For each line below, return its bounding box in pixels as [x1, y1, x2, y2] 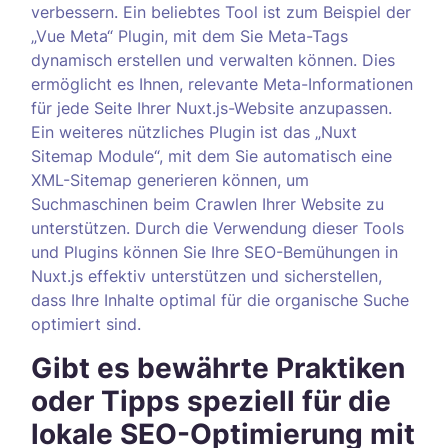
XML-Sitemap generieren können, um [31, 170, 309, 190]
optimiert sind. [31, 314, 141, 334]
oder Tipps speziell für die [31, 384, 391, 418]
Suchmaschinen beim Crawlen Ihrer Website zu [31, 194, 384, 214]
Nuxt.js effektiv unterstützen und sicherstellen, [31, 266, 382, 286]
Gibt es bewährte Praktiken [31, 351, 405, 385]
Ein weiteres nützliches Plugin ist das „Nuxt [31, 122, 357, 142]
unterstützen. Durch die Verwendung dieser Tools [31, 218, 404, 238]
